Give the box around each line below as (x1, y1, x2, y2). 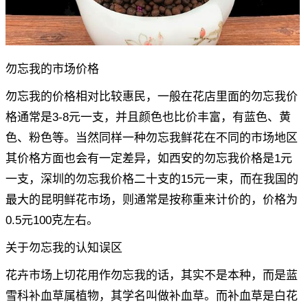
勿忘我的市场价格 (5, 63, 99, 76)
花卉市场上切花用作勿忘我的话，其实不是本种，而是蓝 (5, 269, 298, 283)
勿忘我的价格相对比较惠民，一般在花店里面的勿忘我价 (5, 90, 298, 104)
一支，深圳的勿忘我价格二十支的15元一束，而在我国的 (5, 173, 298, 186)
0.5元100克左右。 (5, 214, 98, 228)
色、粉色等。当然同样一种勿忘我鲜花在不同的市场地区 (5, 131, 298, 145)
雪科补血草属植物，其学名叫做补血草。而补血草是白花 (5, 289, 298, 303)
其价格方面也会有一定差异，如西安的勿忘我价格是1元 (5, 152, 292, 166)
